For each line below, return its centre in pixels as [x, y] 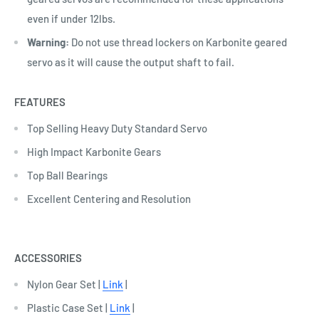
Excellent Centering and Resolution [109, 198]
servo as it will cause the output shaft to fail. [132, 62]
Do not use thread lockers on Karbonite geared [179, 42]
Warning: [49, 42]
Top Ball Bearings [67, 175]
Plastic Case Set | [67, 308]
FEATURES [40, 101]
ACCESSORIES [48, 258]
